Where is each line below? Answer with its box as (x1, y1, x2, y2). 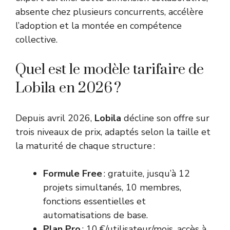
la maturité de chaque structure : (15, 140, 155, 152)
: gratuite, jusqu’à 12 (102, 167, 190, 180)
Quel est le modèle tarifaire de (15, 61, 204, 79)
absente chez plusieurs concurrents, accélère (15, 6, 203, 18)
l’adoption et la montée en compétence (15, 20, 182, 32)
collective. (15, 33, 57, 46)
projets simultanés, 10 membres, (43, 181, 181, 194)
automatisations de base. (43, 209, 148, 222)
